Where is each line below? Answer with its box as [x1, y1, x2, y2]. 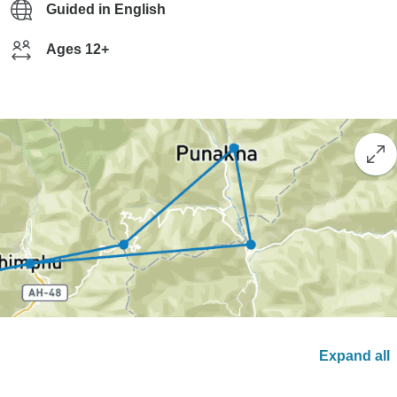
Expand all [319, 348, 390, 364]
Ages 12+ [46, 42, 109, 57]
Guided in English [46, 2, 166, 17]
